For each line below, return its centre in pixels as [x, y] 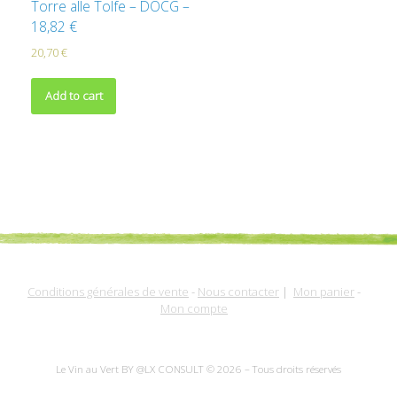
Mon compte [194, 308]
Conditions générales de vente [108, 291]
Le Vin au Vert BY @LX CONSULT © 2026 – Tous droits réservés [198, 369]
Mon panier [324, 291]
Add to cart [74, 96]
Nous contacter [238, 291]
